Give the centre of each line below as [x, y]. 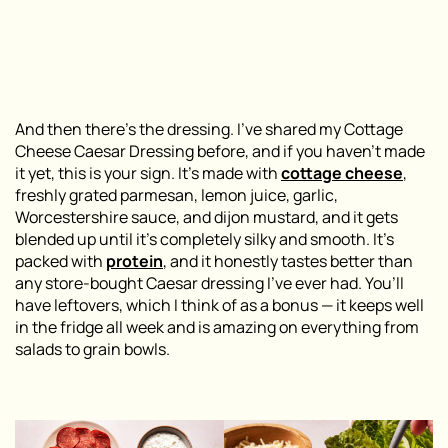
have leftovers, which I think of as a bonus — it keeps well [219, 304]
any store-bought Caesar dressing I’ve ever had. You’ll [209, 282]
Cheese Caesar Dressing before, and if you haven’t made [220, 150]
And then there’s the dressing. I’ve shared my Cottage [209, 128]
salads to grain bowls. [92, 348]
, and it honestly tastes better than [288, 260]
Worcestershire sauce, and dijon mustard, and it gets [206, 216]
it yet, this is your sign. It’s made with [148, 172]
